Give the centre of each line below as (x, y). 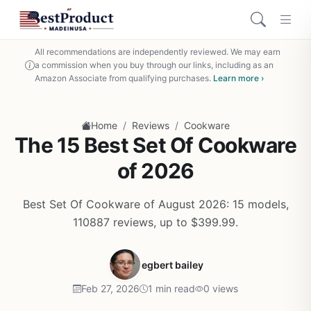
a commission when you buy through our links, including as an (154, 65)
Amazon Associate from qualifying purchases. (124, 78)
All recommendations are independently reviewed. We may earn (158, 52)
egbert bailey (172, 264)
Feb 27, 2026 (110, 288)
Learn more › (238, 78)
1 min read (171, 288)
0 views (221, 288)
